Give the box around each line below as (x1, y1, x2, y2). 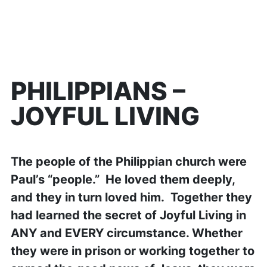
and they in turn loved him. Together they (10, 190, 252, 204)
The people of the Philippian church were (10, 154, 247, 169)
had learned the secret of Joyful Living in (10, 208, 246, 222)
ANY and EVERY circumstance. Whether (10, 226, 243, 240)
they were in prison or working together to (10, 244, 254, 258)
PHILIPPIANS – (10, 76, 185, 106)
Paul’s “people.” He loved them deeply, (10, 172, 235, 187)
